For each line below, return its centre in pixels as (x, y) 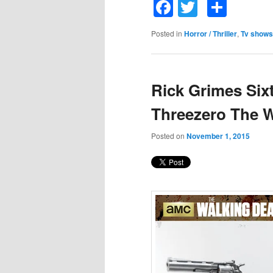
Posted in (167, 33)
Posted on (169, 136)
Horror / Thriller (211, 33)
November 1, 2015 (218, 136)
